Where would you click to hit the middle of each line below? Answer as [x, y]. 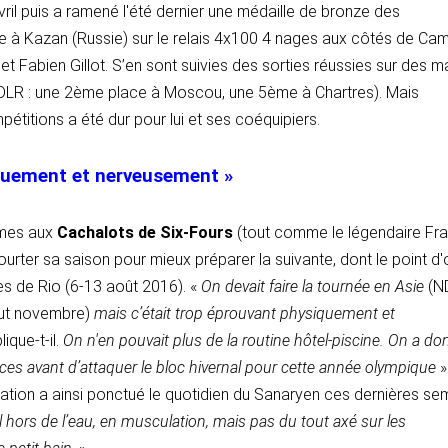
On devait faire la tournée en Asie [314, 287]
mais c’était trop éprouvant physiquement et [242, 314]
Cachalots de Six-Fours [143, 233]
